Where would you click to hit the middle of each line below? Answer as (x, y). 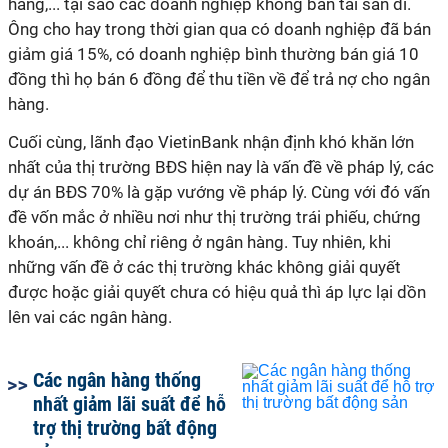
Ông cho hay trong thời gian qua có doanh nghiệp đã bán (219, 29)
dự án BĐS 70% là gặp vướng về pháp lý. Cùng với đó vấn (219, 192)
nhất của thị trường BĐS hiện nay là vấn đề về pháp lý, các (221, 167)
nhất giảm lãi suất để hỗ (129, 404)
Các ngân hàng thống (117, 380)
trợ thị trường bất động (125, 428)
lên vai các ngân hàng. (90, 317)
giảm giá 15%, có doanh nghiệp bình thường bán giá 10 (213, 54)
